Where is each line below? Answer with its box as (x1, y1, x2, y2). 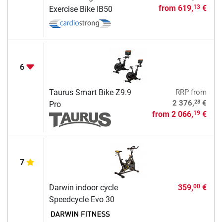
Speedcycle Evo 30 (49, 194, 114, 204)
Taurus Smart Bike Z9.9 (49, 87, 131, 97)
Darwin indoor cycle (49, 182, 118, 192)
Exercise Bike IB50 (49, 4, 112, 14)
